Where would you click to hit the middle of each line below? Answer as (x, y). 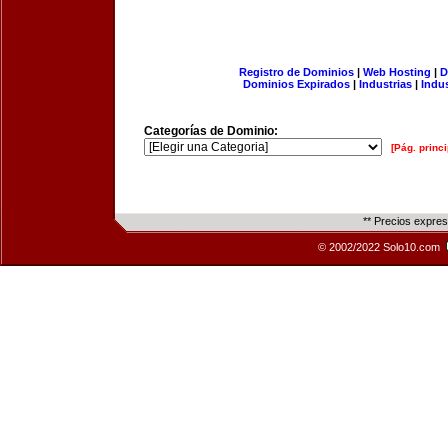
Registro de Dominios (296, 72)
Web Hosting (396, 72)
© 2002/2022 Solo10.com (380, 247)
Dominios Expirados (296, 84)
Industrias (385, 84)
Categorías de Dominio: (211, 131)
